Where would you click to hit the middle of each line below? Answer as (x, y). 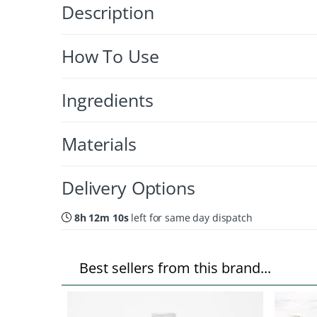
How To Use (110, 56)
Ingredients (108, 99)
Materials (99, 143)
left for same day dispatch (190, 217)
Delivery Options (128, 187)
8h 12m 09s (101, 217)
